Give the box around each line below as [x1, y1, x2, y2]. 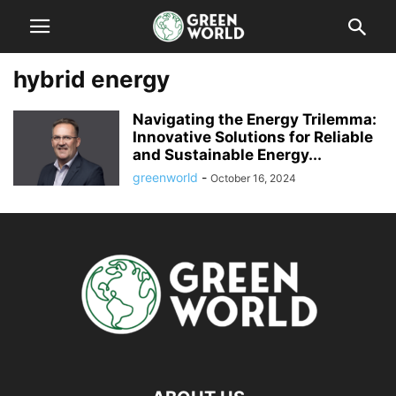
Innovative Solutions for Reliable [133, 128, 373, 146]
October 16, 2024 [210, 171, 296, 185]
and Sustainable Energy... [133, 146, 322, 164]
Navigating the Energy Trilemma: [133, 110, 377, 128]
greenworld [133, 170, 198, 185]
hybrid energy [13, 65, 170, 93]
